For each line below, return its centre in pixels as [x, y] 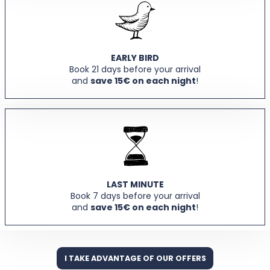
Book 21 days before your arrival [135, 69]
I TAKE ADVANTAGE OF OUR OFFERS [135, 258]
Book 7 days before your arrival [135, 196]
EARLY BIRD [135, 58]
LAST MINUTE [135, 184]
